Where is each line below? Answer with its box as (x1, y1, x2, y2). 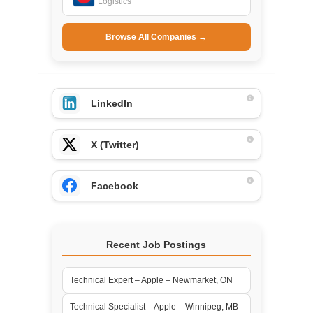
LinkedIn (90, 97, 133, 109)
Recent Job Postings (106, 238, 207, 250)
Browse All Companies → (105, 31, 208, 42)
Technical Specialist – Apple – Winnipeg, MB (69, 301, 238, 312)
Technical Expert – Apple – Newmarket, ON (69, 275, 233, 285)
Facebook (90, 180, 138, 191)
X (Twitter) (90, 138, 139, 150)
